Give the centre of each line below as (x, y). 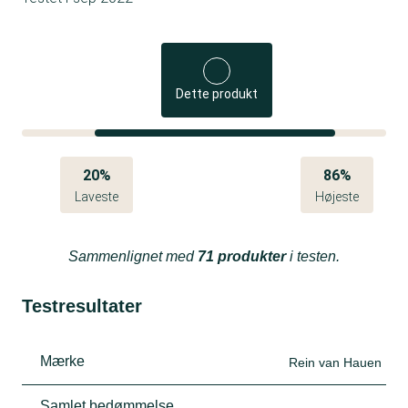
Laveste (97, 197)
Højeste (337, 197)
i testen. (313, 256)
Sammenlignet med (133, 256)
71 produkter (242, 256)
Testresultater (82, 306)
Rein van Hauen (335, 362)
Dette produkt (217, 94)
